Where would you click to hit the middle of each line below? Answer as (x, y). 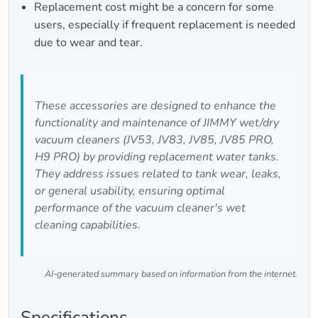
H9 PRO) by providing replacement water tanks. (157, 157)
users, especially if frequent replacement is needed (165, 25)
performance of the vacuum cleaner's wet (140, 208)
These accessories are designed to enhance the (155, 106)
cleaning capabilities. (88, 225)
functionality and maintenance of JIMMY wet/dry (157, 123)
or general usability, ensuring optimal (130, 191)
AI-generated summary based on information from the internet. (171, 274)
